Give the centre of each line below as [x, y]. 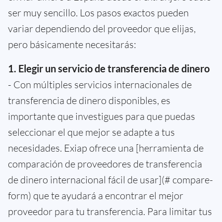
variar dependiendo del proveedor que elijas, [102, 28]
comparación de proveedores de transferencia [105, 164]
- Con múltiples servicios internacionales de [100, 84]
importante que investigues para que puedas [102, 116]
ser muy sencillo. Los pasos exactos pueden [98, 12]
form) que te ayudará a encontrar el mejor [96, 195]
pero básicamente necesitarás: [72, 44]
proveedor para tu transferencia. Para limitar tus [110, 211]
